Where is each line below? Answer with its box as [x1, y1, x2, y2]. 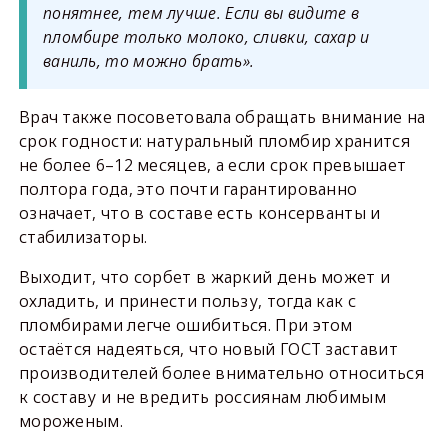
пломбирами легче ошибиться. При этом [18, 314, 353, 337]
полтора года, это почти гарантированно [18, 178, 358, 201]
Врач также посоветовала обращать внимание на [18, 106, 426, 129]
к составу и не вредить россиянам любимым [18, 386, 386, 409]
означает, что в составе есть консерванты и [18, 202, 381, 225]
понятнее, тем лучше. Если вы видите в [42, 2, 360, 25]
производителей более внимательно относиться [18, 362, 424, 385]
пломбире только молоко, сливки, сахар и [42, 26, 370, 49]
